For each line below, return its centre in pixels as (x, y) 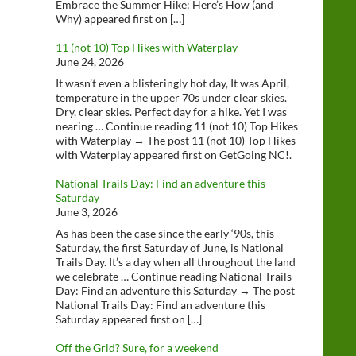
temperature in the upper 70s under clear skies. (171, 97)
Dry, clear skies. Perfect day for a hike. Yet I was (171, 112)
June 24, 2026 (90, 62)
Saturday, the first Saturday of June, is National (170, 248)
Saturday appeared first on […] (129, 319)
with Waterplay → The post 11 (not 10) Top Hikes (176, 140)
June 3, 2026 (87, 212)
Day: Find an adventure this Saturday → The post (175, 290)
